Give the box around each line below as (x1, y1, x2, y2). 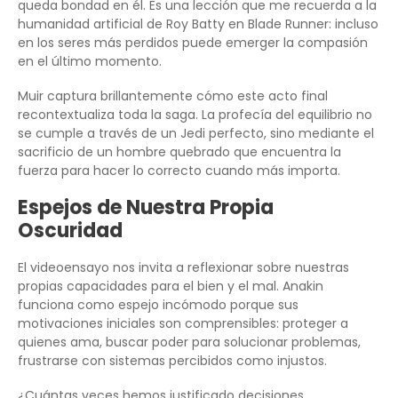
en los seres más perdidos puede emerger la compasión (18, 33, 368, 52)
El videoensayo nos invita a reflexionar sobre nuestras (18, 258, 349, 276)
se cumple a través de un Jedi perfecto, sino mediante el (18, 123, 374, 142)
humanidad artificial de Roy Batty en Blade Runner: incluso (18, 14, 378, 33)
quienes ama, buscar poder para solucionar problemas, (18, 332, 361, 351)
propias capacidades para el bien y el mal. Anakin (18, 276, 323, 295)
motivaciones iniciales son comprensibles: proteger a (18, 314, 348, 332)
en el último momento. (18, 52, 162, 70)
